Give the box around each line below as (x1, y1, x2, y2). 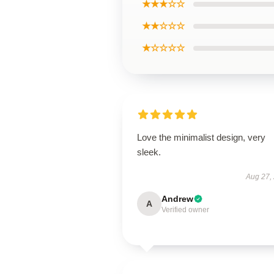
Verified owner (161, 206, 209, 214)
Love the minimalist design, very (137, 132, 265, 143)
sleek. (137, 147, 161, 157)
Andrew (161, 194, 193, 204)
